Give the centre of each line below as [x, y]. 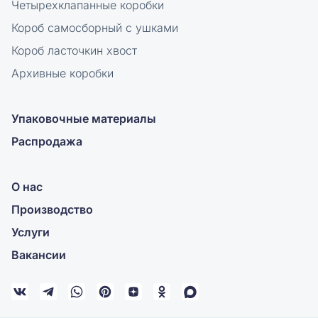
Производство [52, 209]
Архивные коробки [62, 73]
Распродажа [47, 141]
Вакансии [39, 255]
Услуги [31, 232]
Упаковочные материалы [84, 119]
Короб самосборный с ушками [95, 28]
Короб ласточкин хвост [74, 50]
